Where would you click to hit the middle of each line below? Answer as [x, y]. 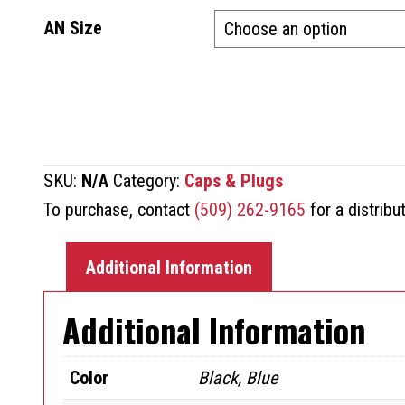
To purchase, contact [119, 209]
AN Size [73, 28]
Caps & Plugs [234, 180]
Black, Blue [238, 377]
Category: [149, 180]
